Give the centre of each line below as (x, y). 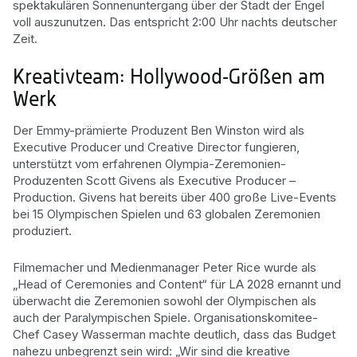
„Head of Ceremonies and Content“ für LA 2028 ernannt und (177, 284)
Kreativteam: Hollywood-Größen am (169, 78)
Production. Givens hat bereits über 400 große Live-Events (175, 197)
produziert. (42, 230)
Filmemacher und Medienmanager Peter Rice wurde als (165, 267)
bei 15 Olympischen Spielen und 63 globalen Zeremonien (167, 214)
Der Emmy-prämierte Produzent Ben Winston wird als (159, 130)
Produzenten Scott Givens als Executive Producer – (154, 180)
